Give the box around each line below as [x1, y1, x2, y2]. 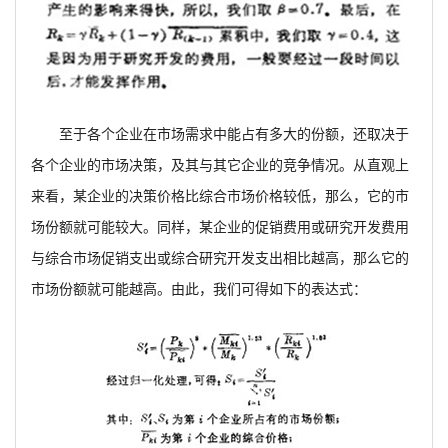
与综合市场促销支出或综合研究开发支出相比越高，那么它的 [31, 250, 409, 267]
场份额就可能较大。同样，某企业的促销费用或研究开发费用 [31, 219, 409, 236]
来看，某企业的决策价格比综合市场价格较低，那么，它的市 [31, 188, 409, 205]
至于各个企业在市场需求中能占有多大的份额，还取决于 [59, 126, 409, 143]
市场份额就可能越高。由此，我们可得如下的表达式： [31, 281, 367, 298]
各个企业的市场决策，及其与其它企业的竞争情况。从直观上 [31, 157, 409, 174]
